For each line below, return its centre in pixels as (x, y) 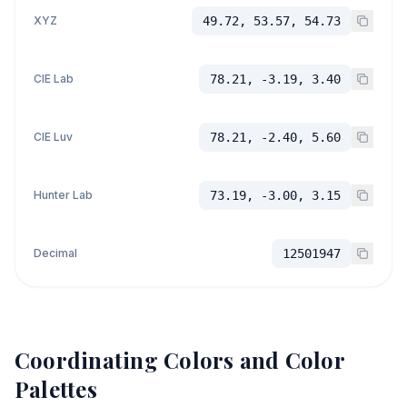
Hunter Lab (63, 195)
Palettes (56, 389)
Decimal (55, 253)
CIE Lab (54, 79)
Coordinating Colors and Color (179, 360)
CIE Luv (53, 137)
